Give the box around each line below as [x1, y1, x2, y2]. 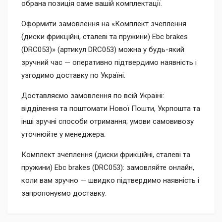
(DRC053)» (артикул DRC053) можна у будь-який [21, 45, 184, 54]
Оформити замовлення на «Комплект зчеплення [21, 19, 186, 28]
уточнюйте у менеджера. [21, 130, 106, 139]
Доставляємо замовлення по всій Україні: [21, 91, 164, 100]
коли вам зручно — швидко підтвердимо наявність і [21, 176, 199, 185]
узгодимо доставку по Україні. [21, 71, 125, 80]
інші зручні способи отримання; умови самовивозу [21, 117, 194, 126]
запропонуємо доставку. [21, 189, 107, 198]
